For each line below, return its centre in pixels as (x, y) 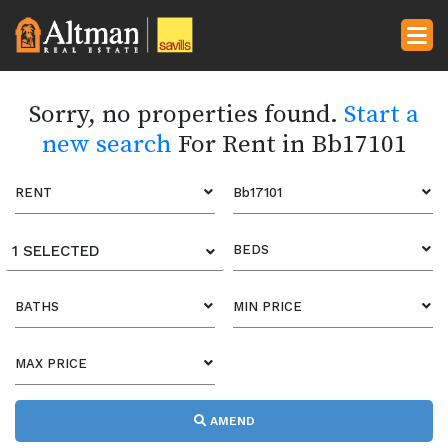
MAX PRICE (51, 363)
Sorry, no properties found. (186, 114)
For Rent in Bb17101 (289, 144)
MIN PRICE (267, 306)
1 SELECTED (56, 251)
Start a (381, 114)
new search (106, 144)
